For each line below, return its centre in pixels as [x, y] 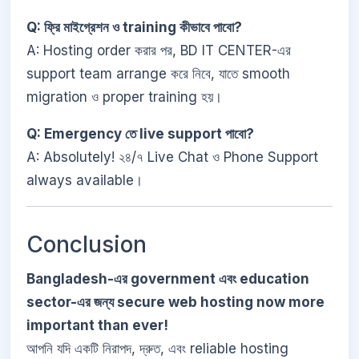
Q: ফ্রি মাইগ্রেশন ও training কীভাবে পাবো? [134, 28]
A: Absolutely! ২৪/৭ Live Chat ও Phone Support [172, 157]
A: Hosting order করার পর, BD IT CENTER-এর [159, 51]
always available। [85, 180]
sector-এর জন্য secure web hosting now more [175, 303]
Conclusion [87, 244]
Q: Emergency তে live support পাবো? [140, 133]
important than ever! [97, 326]
